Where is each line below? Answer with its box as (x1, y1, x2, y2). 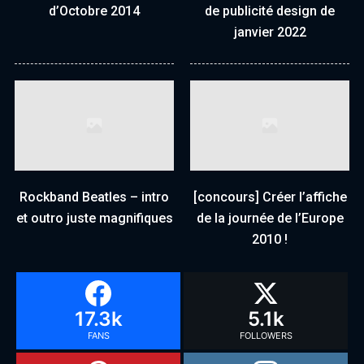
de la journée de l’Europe (196, 210, 344, 226)
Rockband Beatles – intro (19, 188, 169, 205)
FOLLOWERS (239, 329, 292, 341)
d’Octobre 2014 (49, 3, 140, 19)
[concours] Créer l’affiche (193, 188, 347, 205)
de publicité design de (205, 3, 335, 19)
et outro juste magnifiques (15, 210, 173, 226)
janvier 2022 (233, 24, 306, 41)
